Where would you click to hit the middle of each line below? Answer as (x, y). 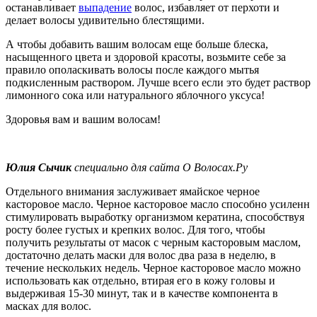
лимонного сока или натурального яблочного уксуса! (135, 96)
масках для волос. (48, 306)
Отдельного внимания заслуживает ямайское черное (133, 192)
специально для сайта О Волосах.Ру (160, 168)
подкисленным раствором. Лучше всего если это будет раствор (158, 83)
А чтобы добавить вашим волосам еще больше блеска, (137, 45)
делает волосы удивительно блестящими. (105, 21)
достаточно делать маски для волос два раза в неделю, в (141, 255)
